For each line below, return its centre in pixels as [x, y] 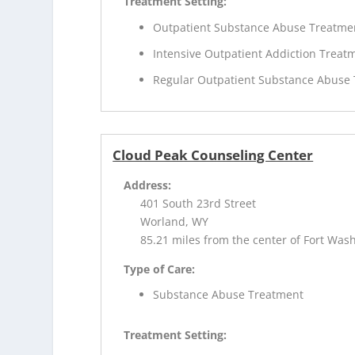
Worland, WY [175, 221]
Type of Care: [160, 269]
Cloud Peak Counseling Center [213, 155]
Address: [148, 185]
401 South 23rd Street [198, 203]
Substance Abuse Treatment [229, 295]
